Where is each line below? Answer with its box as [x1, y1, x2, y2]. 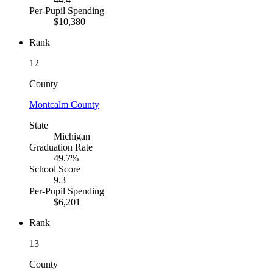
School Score [29, 164, 80, 175]
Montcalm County [29, 99, 99, 110]
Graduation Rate [29, 142, 93, 153]
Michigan [54, 131, 90, 142]
